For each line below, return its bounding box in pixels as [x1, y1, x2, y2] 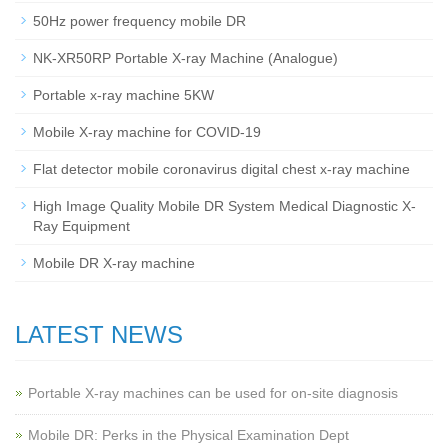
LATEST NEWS [15, 321, 183, 348]
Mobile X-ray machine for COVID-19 [33, 124, 261, 140]
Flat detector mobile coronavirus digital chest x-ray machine [33, 161, 410, 177]
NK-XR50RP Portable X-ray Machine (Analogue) [33, 50, 338, 66]
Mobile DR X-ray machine [33, 255, 195, 271]
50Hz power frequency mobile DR [33, 13, 246, 29]
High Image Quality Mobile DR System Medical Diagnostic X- [33, 198, 416, 214]
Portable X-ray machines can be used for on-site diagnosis [28, 385, 398, 401]
